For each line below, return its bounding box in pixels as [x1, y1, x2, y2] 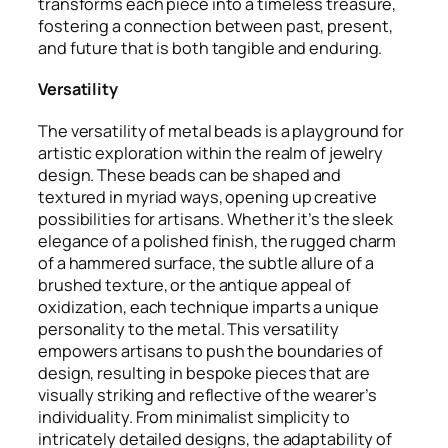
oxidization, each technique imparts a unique [38, 295, 379, 318]
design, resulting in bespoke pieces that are [38, 361, 370, 384]
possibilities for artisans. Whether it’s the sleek [38, 207, 393, 230]
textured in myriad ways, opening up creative [38, 185, 377, 208]
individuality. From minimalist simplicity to [38, 405, 350, 428]
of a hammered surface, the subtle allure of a [38, 251, 374, 274]
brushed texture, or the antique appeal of [38, 273, 351, 296]
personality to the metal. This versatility [38, 317, 339, 340]
